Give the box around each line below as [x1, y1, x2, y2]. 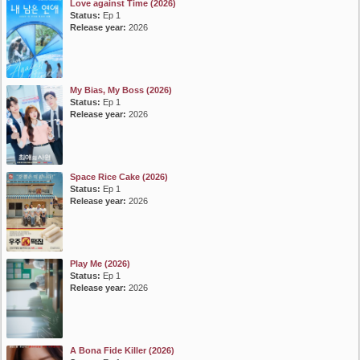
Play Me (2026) [70, 259, 130, 269]
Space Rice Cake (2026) [70, 172, 168, 182]
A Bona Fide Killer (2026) [70, 346, 174, 356]
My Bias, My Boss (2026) [70, 85, 172, 96]
